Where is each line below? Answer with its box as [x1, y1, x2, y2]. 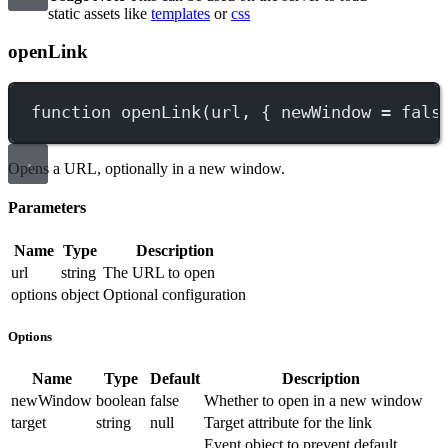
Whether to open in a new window [204, 391, 423, 409]
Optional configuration [103, 285, 246, 303]
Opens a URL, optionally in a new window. [8, 159, 285, 177]
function [31, 102, 112, 123]
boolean [96, 391, 146, 409]
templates [151, 4, 210, 22]
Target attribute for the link [204, 413, 372, 431]
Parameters [8, 199, 86, 217]
